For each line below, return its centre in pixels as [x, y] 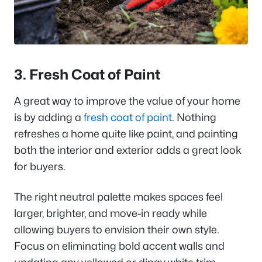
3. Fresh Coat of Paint [89, 75]
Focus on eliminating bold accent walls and [119, 246]
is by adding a [49, 118]
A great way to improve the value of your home [127, 101]
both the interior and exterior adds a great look [128, 150]
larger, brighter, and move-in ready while [111, 213]
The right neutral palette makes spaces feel [118, 197]
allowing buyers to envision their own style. [117, 230]
